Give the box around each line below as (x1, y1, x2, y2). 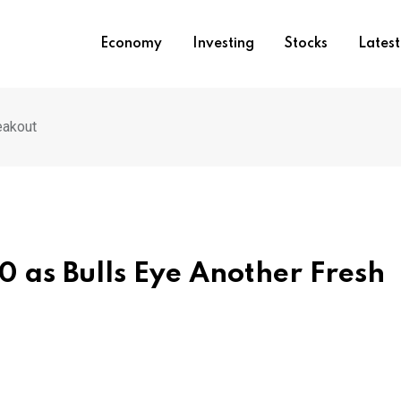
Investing (192, 37, 254, 51)
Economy (99, 37, 162, 51)
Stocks (284, 37, 328, 51)
